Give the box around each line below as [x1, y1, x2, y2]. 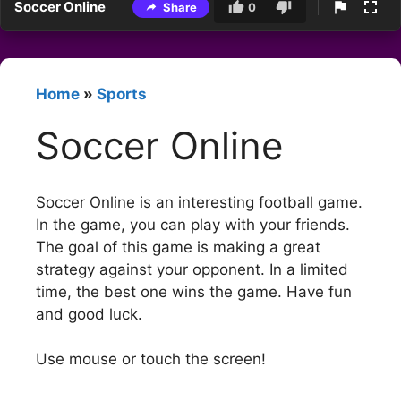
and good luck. [36, 304, 142, 323]
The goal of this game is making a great [36, 237, 320, 256]
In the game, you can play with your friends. [36, 215, 350, 234]
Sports [97, 85, 147, 104]
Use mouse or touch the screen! [36, 350, 266, 369]
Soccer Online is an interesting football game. [36, 192, 363, 211]
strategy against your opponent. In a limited [36, 260, 348, 278]
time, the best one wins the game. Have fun [36, 282, 352, 301]
